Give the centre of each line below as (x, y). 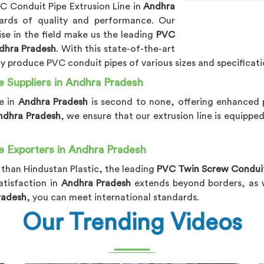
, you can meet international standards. (113, 197)
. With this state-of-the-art (116, 49)
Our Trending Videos (132, 222)
